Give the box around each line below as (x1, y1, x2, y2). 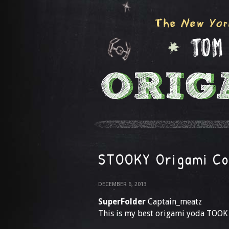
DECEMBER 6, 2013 (98, 181, 147, 188)
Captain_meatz (146, 197, 202, 207)
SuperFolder (98, 197, 146, 207)
